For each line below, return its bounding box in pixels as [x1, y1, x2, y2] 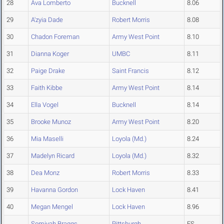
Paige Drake [31, 67, 65, 75]
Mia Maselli [31, 135, 63, 143]
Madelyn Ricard [31, 152, 74, 160]
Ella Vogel [31, 101, 58, 109]
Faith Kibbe [31, 84, 62, 92]
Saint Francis [112, 67, 149, 75]
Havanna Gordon [31, 186, 78, 194]
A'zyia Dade [31, 16, 63, 24]
